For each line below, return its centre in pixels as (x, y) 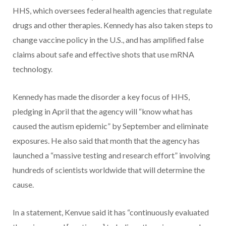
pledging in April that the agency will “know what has (103, 111)
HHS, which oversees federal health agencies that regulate (112, 11)
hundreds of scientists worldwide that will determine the (109, 170)
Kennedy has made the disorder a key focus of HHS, (101, 97)
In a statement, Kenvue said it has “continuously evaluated (111, 212)
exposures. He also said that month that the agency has (106, 141)
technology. (33, 69)
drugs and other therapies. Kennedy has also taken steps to (113, 25)
